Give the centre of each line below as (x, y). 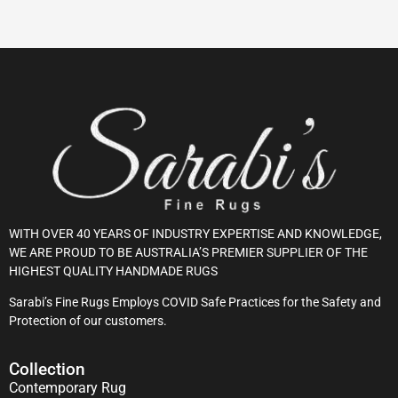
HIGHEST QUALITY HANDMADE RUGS (113, 271)
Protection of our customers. (88, 320)
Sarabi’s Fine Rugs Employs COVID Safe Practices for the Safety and (195, 302)
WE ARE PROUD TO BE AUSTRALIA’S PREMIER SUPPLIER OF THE (188, 252)
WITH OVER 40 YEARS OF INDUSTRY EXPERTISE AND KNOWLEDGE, (195, 233)
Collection (47, 370)
